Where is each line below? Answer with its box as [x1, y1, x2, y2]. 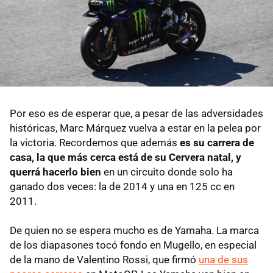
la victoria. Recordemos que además [10, 136, 180, 149]
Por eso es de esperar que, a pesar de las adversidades [10, 107, 263, 119]
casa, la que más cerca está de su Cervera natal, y [10, 151, 241, 163]
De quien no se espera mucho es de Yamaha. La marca [10, 224, 259, 236]
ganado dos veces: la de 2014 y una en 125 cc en [10, 180, 235, 193]
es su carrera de [180, 136, 254, 149]
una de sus [199, 253, 248, 266]
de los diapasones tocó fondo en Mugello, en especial [10, 238, 257, 251]
